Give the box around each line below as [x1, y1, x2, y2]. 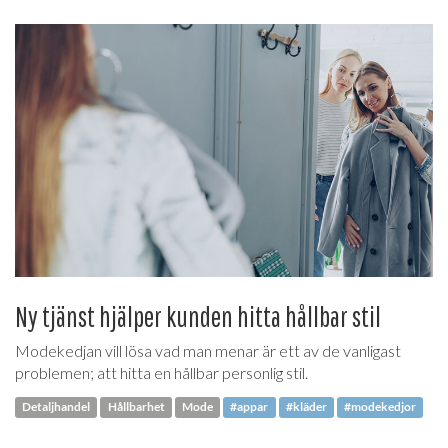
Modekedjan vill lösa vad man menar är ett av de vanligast [15, 341, 401, 361]
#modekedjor [344, 399, 417, 415]
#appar [230, 399, 269, 415]
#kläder [285, 399, 327, 415]
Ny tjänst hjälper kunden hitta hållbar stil [15, 300, 381, 334]
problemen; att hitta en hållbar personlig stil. [15, 363, 308, 383]
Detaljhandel [22, 399, 91, 415]
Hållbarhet [107, 399, 165, 415]
